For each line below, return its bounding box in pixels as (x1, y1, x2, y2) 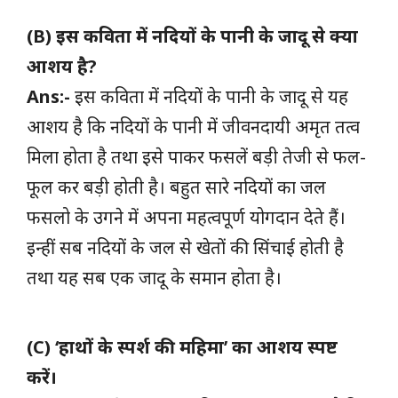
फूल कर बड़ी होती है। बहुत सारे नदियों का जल (27, 174, 326, 199)
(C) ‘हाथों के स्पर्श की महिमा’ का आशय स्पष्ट (27, 334, 338, 359)
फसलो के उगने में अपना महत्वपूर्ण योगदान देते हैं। (27, 204, 346, 229)
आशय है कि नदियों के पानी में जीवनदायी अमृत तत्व (27, 114, 360, 139)
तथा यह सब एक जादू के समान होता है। (27, 265, 282, 290)
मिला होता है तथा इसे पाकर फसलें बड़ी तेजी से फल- (27, 144, 366, 169)
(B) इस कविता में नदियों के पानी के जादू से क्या (27, 23, 358, 48)
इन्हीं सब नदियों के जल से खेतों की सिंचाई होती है (27, 235, 344, 259)
